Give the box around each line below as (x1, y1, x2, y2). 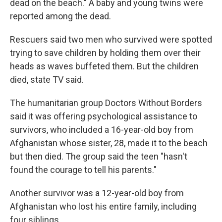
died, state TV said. (10, 74, 84, 85)
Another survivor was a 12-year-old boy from (10, 188, 184, 199)
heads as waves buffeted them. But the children (10, 61, 199, 72)
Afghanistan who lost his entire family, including (10, 201, 197, 212)
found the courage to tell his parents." (10, 165, 157, 175)
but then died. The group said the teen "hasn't (10, 151, 187, 162)
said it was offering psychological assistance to (10, 111, 197, 122)
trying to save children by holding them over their (10, 48, 201, 58)
